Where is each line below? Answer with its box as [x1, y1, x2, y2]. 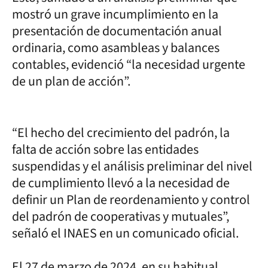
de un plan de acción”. [12, 71, 130, 91]
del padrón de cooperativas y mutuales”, [12, 206, 229, 226]
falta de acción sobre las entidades [12, 139, 199, 159]
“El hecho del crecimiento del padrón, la [12, 123, 230, 142]
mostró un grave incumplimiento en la [12, 4, 218, 24]
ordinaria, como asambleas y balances [12, 38, 220, 57]
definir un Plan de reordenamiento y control [12, 190, 250, 209]
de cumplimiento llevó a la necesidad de [12, 173, 230, 193]
